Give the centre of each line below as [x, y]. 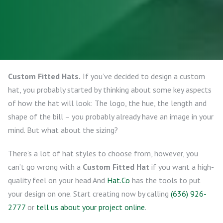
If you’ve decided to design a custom [143, 76]
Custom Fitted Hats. [44, 76]
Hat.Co [118, 180]
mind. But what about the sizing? [63, 130]
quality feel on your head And [57, 180]
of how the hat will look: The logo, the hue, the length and [107, 103]
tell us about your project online [91, 207]
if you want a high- [182, 167]
